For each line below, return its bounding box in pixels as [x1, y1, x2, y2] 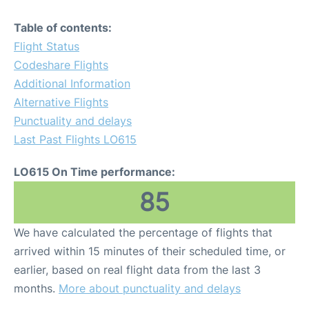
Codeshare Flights [14, 58, 108, 72]
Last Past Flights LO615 [14, 132, 137, 146]
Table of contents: [14, 21, 112, 34]
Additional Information [14, 77, 130, 90]
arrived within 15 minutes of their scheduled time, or [14, 244, 286, 258]
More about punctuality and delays [59, 281, 241, 295]
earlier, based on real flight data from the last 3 [14, 263, 261, 277]
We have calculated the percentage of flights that [14, 226, 272, 239]
